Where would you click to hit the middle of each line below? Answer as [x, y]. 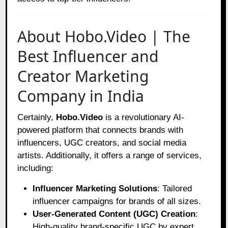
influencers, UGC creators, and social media [102, 142]
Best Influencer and [88, 56]
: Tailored [175, 188]
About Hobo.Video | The [104, 36]
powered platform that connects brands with [101, 130]
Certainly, [37, 117]
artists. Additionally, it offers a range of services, [110, 155]
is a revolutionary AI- [144, 117]
